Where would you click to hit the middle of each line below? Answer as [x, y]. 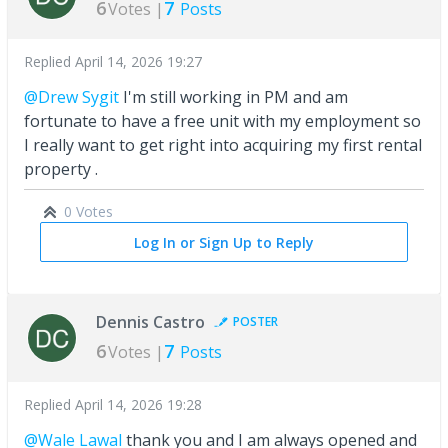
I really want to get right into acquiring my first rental [223, 145]
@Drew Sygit [71, 97]
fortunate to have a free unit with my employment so [222, 121]
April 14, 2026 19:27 [138, 62]
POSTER [255, 322]
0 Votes [88, 212]
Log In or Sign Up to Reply [224, 243]
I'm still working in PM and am [233, 97]
